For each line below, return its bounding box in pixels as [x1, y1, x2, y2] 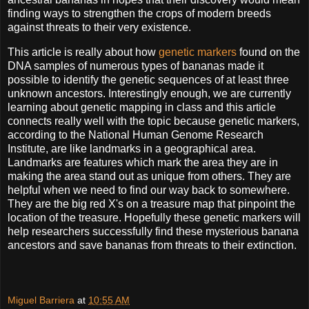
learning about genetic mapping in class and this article [8, 101, 276, 114]
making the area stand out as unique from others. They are [8, 170, 291, 183]
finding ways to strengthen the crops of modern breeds [8, 8, 271, 20]
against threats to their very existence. [8, 21, 197, 34]
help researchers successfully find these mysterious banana [8, 226, 299, 238]
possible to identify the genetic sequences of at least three [8, 74, 289, 86]
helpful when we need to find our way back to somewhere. [8, 184, 290, 197]
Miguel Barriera [8, 294, 74, 306]
